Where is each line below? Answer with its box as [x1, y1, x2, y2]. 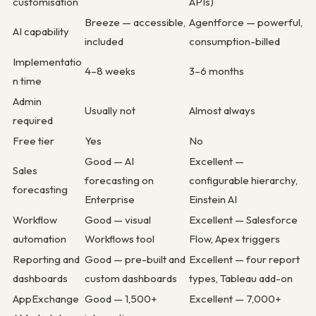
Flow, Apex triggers [189, 231, 280, 245]
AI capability [13, 24, 69, 38]
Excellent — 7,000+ [189, 291, 281, 305]
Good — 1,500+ [85, 291, 157, 305]
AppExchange [13, 291, 79, 305]
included [85, 34, 123, 48]
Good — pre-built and [85, 252, 186, 266]
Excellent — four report [189, 252, 300, 266]
